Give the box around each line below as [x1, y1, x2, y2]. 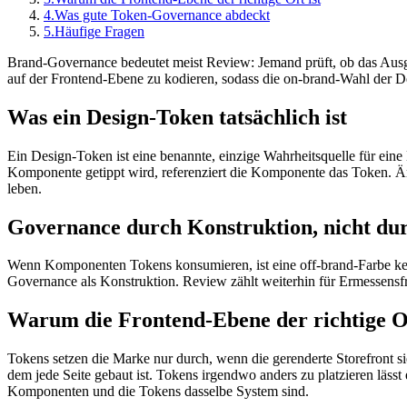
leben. [7, 180, 42, 196]
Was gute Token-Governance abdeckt [55, 6, 270, 23]
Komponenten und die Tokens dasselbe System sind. [7, 383, 309, 400]
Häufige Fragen [55, 23, 144, 39]
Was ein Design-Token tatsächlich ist [7, 104, 347, 129]
